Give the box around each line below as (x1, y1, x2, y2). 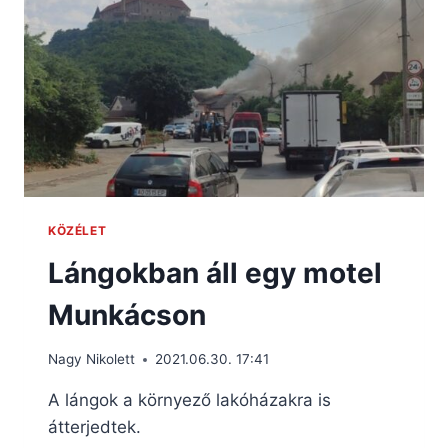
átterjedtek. (48, 417, 141, 438)
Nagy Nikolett (48, 351, 135, 368)
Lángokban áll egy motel (48, 255, 382, 290)
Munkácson (48, 297, 206, 332)
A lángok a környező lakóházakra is (48, 390, 331, 411)
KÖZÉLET (48, 222, 107, 238)
